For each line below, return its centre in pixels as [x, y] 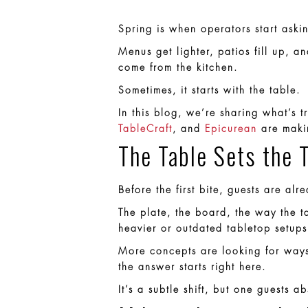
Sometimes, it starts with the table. [209, 90]
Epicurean [231, 128]
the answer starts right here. [192, 266]
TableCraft [145, 128]
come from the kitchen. [178, 67]
